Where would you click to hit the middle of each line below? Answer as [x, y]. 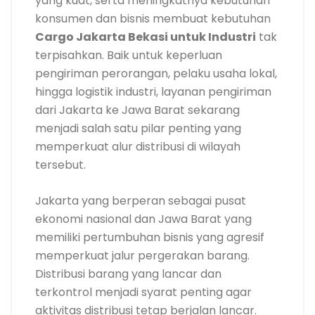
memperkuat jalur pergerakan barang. [142, 256]
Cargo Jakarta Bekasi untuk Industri [146, 37]
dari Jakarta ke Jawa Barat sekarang [137, 110]
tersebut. [60, 165]
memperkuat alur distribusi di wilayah [138, 147]
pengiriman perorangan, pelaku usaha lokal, [156, 73]
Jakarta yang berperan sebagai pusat [141, 201]
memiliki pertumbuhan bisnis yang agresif [150, 237]
